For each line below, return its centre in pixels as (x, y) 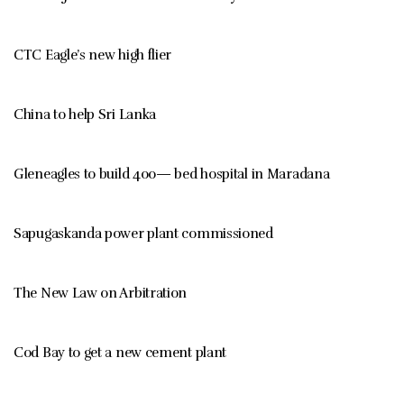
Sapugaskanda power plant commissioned (143, 234)
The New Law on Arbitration (101, 294)
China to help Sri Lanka (85, 115)
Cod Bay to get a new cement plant (120, 353)
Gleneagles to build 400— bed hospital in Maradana (172, 174)
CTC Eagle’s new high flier (93, 55)
